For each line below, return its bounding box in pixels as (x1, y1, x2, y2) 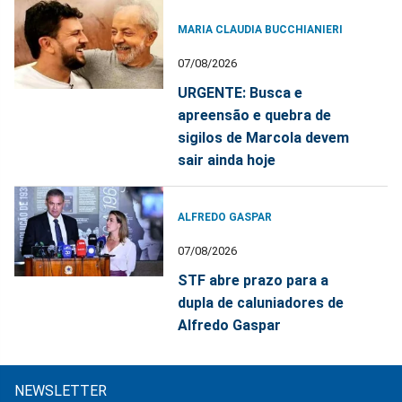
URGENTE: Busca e (178, 84, 303, 102)
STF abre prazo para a (178, 272, 329, 290)
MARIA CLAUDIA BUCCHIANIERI (178, 23, 344, 37)
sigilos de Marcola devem (178, 129, 350, 147)
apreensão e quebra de (178, 107, 332, 125)
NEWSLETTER (14, 382, 107, 400)
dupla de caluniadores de (178, 294, 345, 312)
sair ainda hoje (178, 152, 276, 170)
